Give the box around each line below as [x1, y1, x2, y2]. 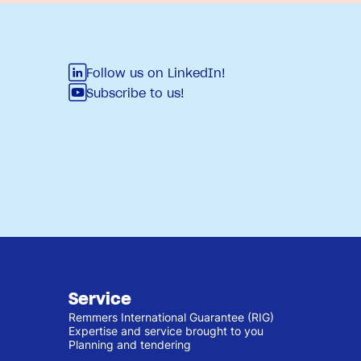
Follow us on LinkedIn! [86, 65, 226, 81]
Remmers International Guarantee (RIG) [68, 309, 274, 324]
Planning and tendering [68, 337, 191, 351]
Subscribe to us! [86, 85, 185, 101]
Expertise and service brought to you [68, 323, 263, 338]
